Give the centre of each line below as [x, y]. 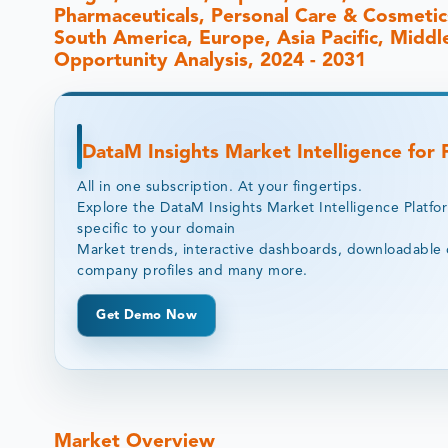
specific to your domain [156, 228]
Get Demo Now [146, 315]
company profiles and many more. [192, 270]
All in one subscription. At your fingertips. [220, 186]
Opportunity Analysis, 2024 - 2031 [210, 61]
